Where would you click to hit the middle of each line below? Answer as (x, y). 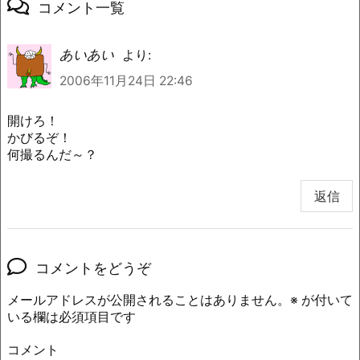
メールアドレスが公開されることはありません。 (149, 300)
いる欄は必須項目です (72, 317)
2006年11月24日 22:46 (126, 80)
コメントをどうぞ (93, 268)
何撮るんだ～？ (52, 154)
